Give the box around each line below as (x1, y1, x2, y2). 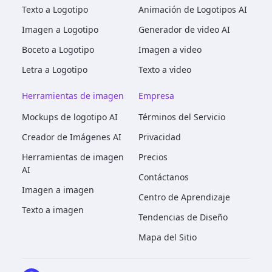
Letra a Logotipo (22, 63, 87, 75)
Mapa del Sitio (138, 231, 197, 243)
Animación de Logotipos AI (138, 3, 247, 15)
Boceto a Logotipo (22, 43, 94, 55)
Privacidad (138, 131, 181, 143)
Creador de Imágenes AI (22, 131, 121, 143)
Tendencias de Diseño (138, 211, 228, 223)
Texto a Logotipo (22, 3, 88, 15)
